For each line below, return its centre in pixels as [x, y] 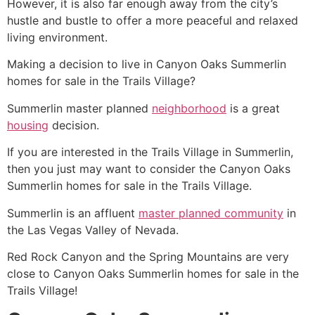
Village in [207, 152]
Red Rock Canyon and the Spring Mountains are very [148, 256]
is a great [253, 108]
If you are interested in [69, 152]
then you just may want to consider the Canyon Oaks [149, 169]
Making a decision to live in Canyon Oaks [119, 64]
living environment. [57, 37]
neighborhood [189, 108]
